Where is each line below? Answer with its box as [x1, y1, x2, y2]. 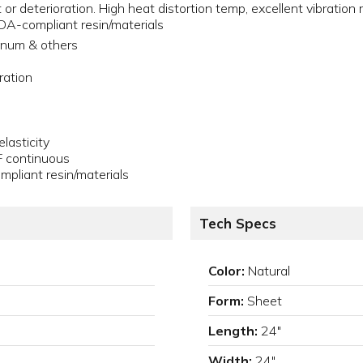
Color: [208, 263, 245, 280]
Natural [248, 263, 290, 280]
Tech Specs [199, 215, 276, 233]
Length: [208, 322, 258, 340]
